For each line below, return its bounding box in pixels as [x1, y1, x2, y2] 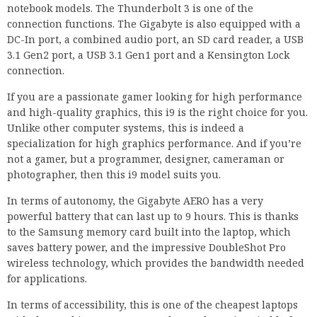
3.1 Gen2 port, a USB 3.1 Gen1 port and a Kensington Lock [7, 48, 289, 62]
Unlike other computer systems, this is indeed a [7, 121, 244, 135]
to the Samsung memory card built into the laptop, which [7, 225, 291, 239]
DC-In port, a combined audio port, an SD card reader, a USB [7, 33, 304, 47]
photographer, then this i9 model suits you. [7, 168, 221, 182]
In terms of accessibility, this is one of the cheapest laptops [7, 298, 298, 312]
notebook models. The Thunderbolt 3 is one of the [7, 1, 253, 16]
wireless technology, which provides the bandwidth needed [7, 256, 304, 270]
